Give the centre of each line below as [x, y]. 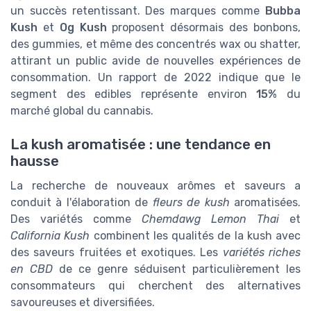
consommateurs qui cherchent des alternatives [155, 286]
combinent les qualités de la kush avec [195, 236]
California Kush [50, 236]
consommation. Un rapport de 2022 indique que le [155, 78]
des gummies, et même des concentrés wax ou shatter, [155, 44]
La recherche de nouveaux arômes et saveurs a [155, 186]
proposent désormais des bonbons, [204, 28]
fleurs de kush [191, 203]
